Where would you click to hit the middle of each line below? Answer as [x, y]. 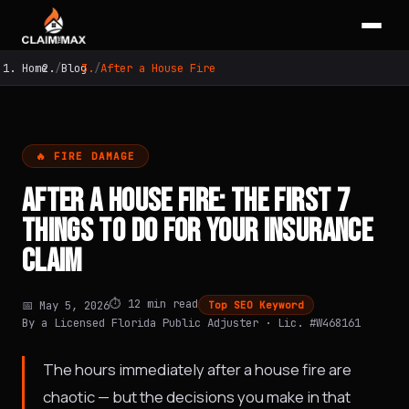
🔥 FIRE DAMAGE [86, 156]
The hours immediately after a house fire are [197, 369]
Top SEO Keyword [256, 305]
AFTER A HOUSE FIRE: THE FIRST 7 [186, 201]
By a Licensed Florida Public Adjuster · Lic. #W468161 [191, 323]
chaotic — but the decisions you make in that [197, 397]
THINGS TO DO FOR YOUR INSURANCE [197, 231]
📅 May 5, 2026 [66, 305]
